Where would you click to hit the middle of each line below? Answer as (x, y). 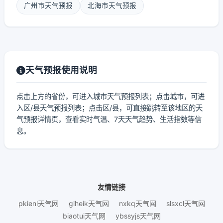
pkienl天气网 (38, 203)
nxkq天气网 (137, 203)
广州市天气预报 (48, 5)
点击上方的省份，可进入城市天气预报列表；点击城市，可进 (111, 96)
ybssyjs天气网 (138, 216)
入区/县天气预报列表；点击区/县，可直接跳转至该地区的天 (110, 108)
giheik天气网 (89, 203)
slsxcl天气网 (185, 203)
